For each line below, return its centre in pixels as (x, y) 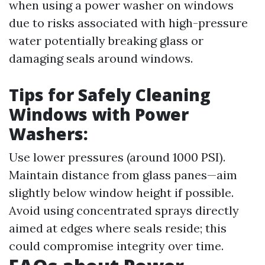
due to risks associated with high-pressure (128, 23)
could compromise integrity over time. (116, 246)
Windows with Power (99, 114)
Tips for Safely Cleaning (110, 95)
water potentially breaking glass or (106, 41)
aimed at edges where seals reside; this (118, 228)
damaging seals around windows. (101, 58)
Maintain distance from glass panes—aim (123, 175)
